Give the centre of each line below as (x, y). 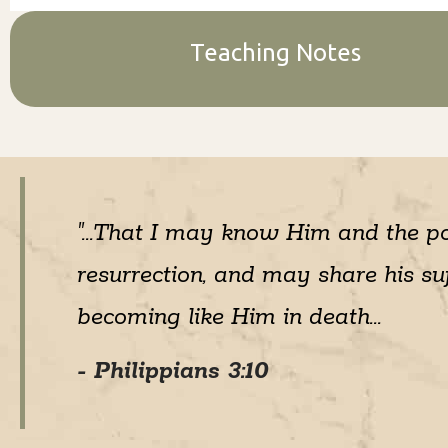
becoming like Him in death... (229, 317)
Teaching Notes (276, 52)
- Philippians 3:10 (173, 371)
